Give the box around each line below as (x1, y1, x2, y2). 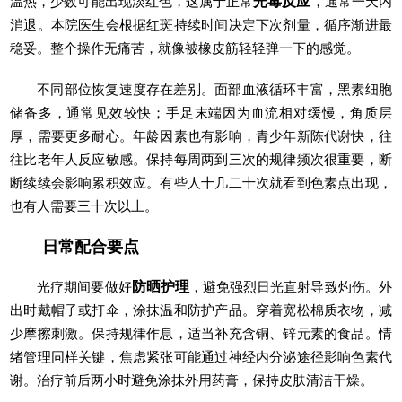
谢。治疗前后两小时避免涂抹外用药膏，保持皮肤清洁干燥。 (10, 371, 374, 388)
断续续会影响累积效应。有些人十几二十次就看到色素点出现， (10, 174, 392, 190)
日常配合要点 (42, 237, 140, 256)
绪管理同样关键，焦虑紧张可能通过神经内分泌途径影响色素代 (10, 348, 392, 364)
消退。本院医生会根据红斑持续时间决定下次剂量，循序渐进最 (10, 16, 392, 32)
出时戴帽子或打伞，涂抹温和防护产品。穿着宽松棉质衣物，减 (10, 301, 392, 318)
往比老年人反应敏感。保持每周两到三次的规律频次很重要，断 (10, 151, 392, 167)
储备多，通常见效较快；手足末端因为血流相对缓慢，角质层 (10, 104, 392, 120)
